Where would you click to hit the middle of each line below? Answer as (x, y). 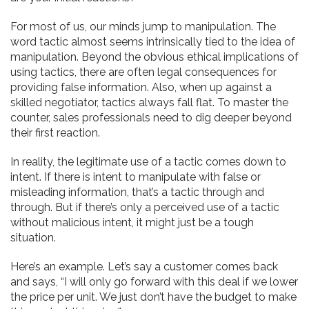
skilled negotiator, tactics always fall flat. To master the (149, 103)
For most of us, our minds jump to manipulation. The (143, 27)
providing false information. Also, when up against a (141, 88)
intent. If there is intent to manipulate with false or (136, 177)
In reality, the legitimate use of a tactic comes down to (148, 162)
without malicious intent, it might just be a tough (132, 223)
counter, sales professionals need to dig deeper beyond (151, 118)
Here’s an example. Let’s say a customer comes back (144, 267)
